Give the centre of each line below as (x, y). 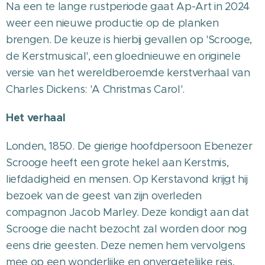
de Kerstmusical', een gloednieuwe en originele (123, 56)
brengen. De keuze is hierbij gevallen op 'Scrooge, (129, 40)
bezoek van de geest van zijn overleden (104, 196)
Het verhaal (36, 118)
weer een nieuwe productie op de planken (112, 23)
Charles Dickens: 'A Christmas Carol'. (96, 90)
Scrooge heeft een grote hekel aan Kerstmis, (117, 163)
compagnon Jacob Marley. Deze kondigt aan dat (127, 213)
